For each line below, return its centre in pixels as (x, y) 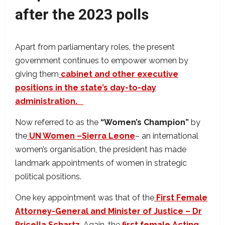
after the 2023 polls (82, 15)
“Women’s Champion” (145, 123)
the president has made (143, 150)
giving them (37, 74)
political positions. (49, 177)
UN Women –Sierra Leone (81, 136)
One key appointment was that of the (85, 198)
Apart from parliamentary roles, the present (95, 47)
